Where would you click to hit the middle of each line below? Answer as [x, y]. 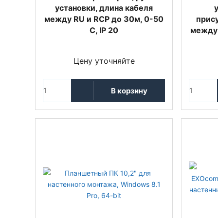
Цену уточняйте [104, 61]
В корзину [129, 91]
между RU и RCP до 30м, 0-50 [104, 19]
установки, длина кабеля [104, 8]
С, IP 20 [104, 30]
